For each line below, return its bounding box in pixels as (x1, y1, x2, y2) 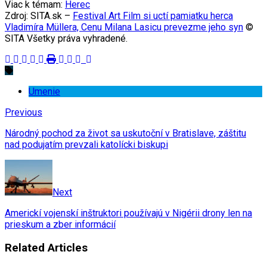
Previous (5, 107, 42, 119)
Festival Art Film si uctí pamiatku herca (73, 10, 233, 22)
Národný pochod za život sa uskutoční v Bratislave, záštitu (5, 128, 246, 139)
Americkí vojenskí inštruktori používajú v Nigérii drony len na (5, 207, 252, 219)
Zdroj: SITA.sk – (5, 10, 73, 22)
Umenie (29, 86, 60, 98)
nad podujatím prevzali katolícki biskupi (5, 139, 168, 151)
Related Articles (5, 241, 88, 255)
